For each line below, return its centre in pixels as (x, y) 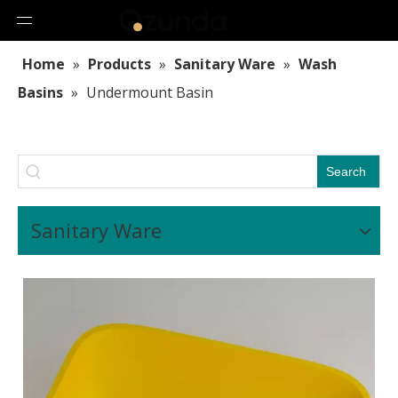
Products (119, 64)
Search (346, 171)
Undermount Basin (150, 92)
